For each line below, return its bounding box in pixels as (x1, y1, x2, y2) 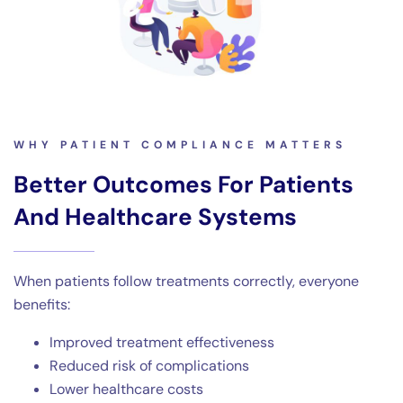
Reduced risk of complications (49, 356, 249, 376)
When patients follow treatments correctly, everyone (13, 272, 359, 291)
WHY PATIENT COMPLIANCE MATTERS (13, 138, 346, 153)
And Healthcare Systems (13, 201, 297, 233)
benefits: (13, 295, 70, 315)
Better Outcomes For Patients (13, 169, 354, 201)
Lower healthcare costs (49, 380, 203, 399)
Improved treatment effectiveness (49, 333, 274, 353)
